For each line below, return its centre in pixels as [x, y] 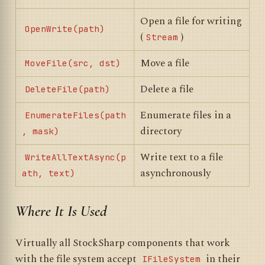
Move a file [165, 63]
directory [161, 131]
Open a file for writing [191, 21]
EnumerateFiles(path [75, 115]
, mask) [41, 131]
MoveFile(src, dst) [73, 63]
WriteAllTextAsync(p [75, 157]
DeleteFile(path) [67, 89]
